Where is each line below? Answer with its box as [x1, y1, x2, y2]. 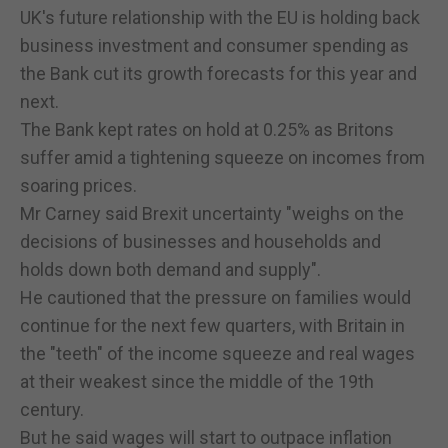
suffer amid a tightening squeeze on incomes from [20, 146, 425, 168]
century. [20, 398, 84, 420]
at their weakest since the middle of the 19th [20, 370, 374, 392]
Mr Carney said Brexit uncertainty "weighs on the [20, 202, 404, 224]
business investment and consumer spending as [20, 34, 409, 56]
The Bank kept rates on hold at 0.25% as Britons [20, 118, 394, 140]
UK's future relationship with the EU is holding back [20, 6, 420, 28]
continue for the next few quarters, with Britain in [20, 314, 405, 336]
